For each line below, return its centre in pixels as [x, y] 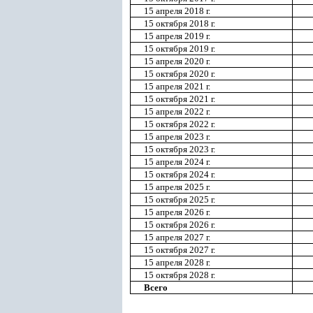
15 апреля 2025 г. [177, 187]
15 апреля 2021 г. [177, 86]
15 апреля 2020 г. [177, 61]
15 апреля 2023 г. [177, 137]
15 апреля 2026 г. [177, 212]
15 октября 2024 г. [180, 174]
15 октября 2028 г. [180, 275]
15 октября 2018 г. [180, 23]
